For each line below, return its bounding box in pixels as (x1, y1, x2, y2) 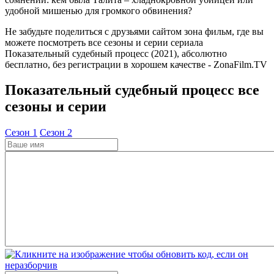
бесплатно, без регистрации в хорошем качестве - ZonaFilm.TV (5, 59, 267, 70)
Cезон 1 (5, 127, 37, 138)
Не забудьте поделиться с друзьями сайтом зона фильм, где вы (5, 26, 264, 37)
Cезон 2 (40, 127, 72, 138)
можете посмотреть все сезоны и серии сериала (5, 37, 203, 48)
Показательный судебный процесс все (5, 82, 259, 98)
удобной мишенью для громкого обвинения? (5, 5, 192, 16)
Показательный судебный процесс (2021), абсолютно (5, 48, 227, 59)
